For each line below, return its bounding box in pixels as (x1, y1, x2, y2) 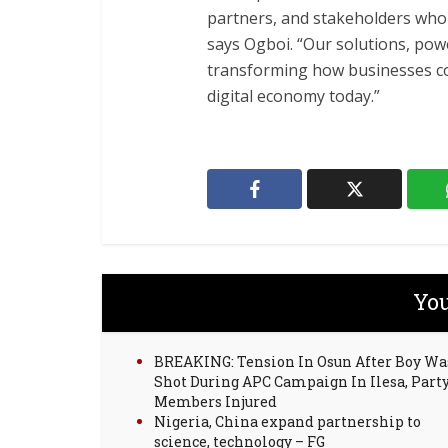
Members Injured (154, 392, 277, 411)
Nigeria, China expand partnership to (154, 412, 421, 431)
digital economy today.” (207, 85, 380, 107)
